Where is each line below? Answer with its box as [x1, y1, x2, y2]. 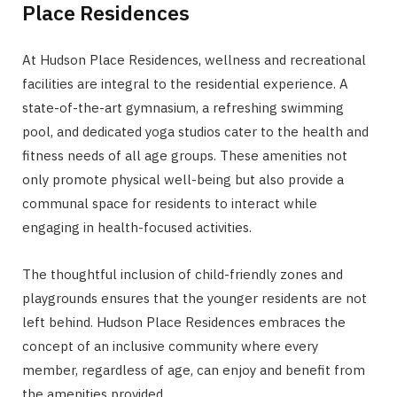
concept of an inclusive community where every [22, 337, 318, 354]
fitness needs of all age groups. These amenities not [22, 146, 347, 164]
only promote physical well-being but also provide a [22, 170, 344, 188]
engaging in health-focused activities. [22, 218, 252, 236]
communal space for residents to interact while [22, 194, 317, 212]
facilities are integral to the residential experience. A [22, 74, 348, 92]
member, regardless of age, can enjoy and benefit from [22, 361, 365, 378]
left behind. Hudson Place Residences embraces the [22, 313, 346, 331]
